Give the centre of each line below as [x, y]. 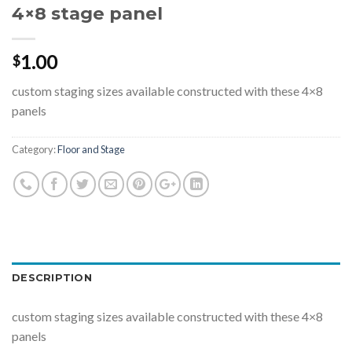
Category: [35, 150]
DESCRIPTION [52, 278]
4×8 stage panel [87, 13]
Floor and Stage [91, 150]
